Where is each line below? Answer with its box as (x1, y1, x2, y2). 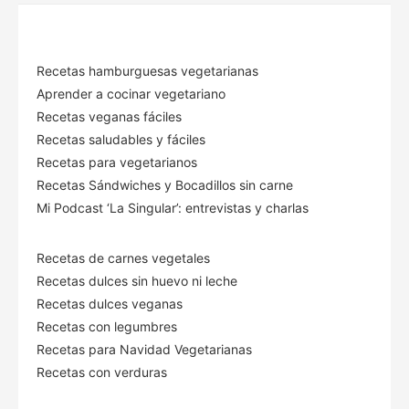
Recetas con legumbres (37, 318, 177, 334)
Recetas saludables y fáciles (37, 131, 205, 147)
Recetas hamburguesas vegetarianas (37, 62, 258, 79)
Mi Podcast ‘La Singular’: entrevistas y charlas (37, 199, 309, 215)
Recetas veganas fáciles (37, 108, 182, 124)
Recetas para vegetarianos (37, 153, 197, 170)
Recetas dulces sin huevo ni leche (37, 272, 237, 288)
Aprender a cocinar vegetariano (37, 85, 225, 101)
